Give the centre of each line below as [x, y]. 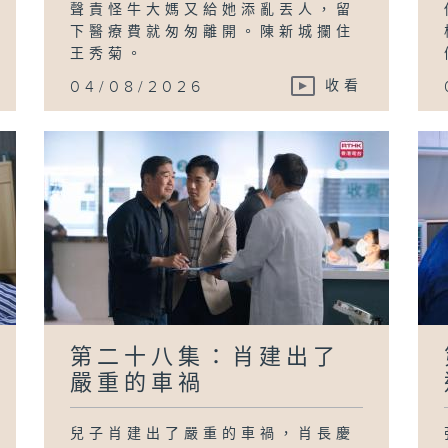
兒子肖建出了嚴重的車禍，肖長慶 [213, 433]
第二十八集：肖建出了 [205, 357]
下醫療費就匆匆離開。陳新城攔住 [213, 31]
